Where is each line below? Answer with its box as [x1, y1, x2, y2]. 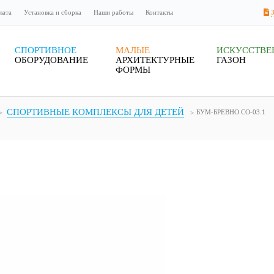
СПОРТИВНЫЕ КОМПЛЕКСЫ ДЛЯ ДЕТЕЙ [7, 107, 184, 117]
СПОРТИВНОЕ [15, 45, 76, 55]
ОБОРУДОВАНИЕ [15, 55, 88, 65]
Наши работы [94, 9, 133, 16]
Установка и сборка [24, 9, 81, 16]
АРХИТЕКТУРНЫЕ [116, 55, 194, 65]
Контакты [146, 9, 173, 16]
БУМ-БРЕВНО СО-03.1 [196, 108, 265, 116]
